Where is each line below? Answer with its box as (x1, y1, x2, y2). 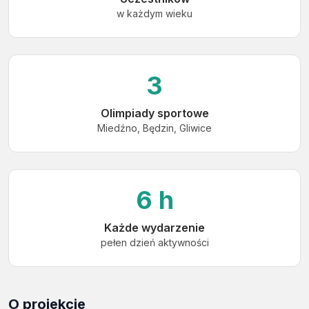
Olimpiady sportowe (100, 106, 209, 121)
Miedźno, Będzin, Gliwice (97, 122, 212, 134)
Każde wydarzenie (104, 221, 205, 235)
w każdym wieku (117, 8, 192, 20)
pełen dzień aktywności (100, 237, 209, 249)
